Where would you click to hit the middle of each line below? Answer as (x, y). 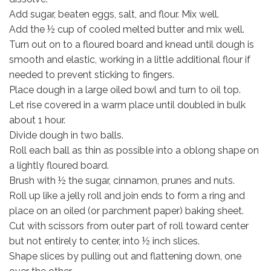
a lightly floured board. (59, 166)
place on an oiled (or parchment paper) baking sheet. (126, 211)
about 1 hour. (37, 120)
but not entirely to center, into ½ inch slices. (104, 241)
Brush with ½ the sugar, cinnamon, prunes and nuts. (122, 181)
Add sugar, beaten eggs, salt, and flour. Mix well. (114, 15)
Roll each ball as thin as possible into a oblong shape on (134, 151)
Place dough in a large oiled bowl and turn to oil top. (125, 90)
